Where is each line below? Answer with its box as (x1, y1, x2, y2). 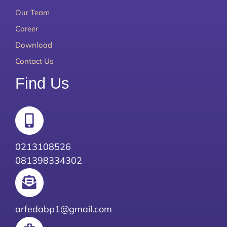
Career (15, 24, 38, 34)
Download (15, 40, 52, 50)
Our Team (15, 8, 50, 18)
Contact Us (15, 56, 53, 66)
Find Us (15, 74, 69, 93)
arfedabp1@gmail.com (15, 203, 112, 215)
